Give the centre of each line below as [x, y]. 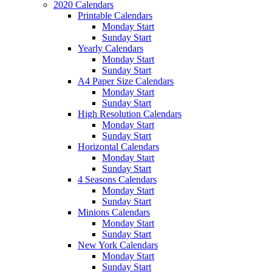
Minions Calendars [114, 212]
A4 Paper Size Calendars [126, 81]
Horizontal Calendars [118, 146]
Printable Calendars [115, 15]
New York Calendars [118, 245]
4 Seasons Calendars [117, 179]
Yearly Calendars [110, 48]
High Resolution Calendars [130, 114]
